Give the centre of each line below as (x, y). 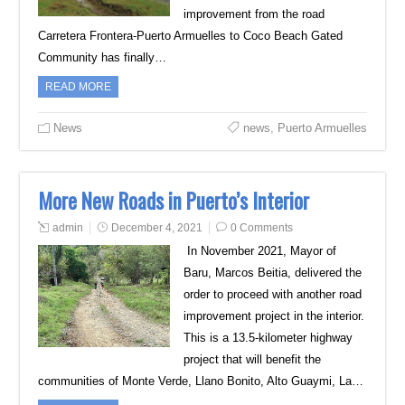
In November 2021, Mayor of (259, 251)
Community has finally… (103, 57)
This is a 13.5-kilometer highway (268, 338)
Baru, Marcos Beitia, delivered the (272, 273)
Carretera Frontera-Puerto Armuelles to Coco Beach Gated (191, 36)
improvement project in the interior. (273, 316)
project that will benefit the (252, 359)
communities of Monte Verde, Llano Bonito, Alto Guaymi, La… (201, 381)
